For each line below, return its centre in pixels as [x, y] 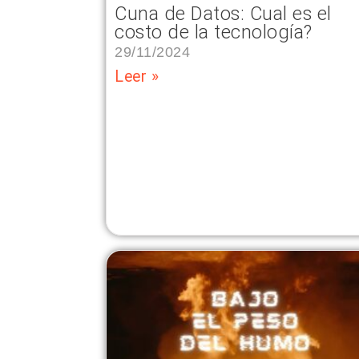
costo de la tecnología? [214, 32]
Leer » [137, 76]
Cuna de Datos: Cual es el [223, 13]
